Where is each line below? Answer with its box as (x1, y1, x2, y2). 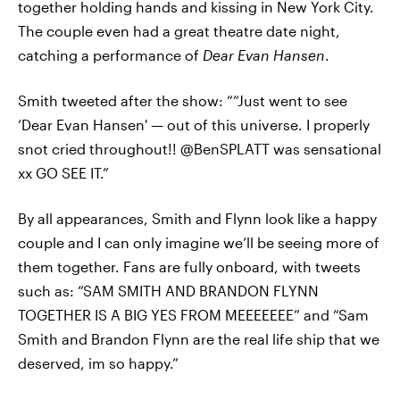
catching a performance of (18, 46, 203, 63)
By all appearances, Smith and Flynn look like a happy (18, 210, 377, 227)
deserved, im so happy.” (18, 354, 179, 371)
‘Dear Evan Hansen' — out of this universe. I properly (18, 116, 370, 133)
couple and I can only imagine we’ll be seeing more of (18, 234, 379, 251)
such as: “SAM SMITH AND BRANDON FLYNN (18, 282, 319, 299)
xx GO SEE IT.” (18, 164, 109, 181)
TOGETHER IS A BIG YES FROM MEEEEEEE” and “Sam (18, 306, 369, 323)
